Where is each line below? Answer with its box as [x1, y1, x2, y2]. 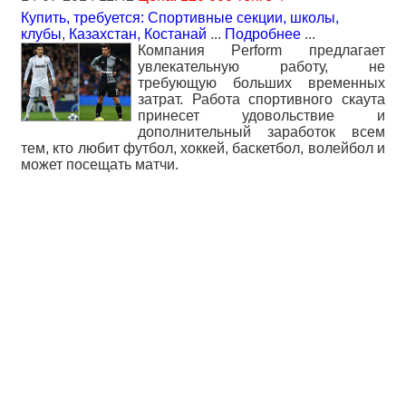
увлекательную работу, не [138, 59, 385, 75]
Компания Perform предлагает [138, 43, 385, 59]
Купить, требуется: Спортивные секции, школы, [21, 10, 339, 26]
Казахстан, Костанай [69, 26, 207, 43]
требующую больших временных [138, 75, 385, 92]
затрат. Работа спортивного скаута [138, 92, 385, 108]
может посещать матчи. [21, 157, 179, 173]
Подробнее [225, 26, 301, 43]
